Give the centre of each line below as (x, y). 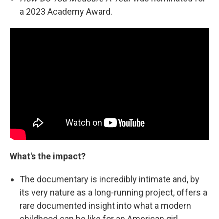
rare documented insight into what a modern (105, 206)
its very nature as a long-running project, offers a (113, 193)
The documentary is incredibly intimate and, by (109, 179)
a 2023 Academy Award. (66, 11)
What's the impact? (48, 156)
